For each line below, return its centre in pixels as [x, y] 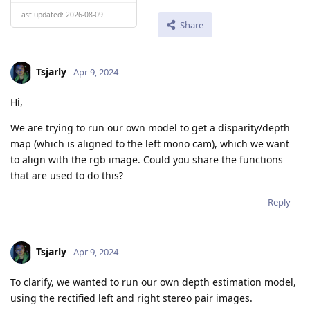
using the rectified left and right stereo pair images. [131, 298]
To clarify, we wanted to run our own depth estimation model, [153, 282]
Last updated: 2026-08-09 [61, 14]
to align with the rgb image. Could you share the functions [147, 160]
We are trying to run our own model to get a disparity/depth [150, 128]
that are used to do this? [67, 176]
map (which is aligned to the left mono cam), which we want [150, 144]
